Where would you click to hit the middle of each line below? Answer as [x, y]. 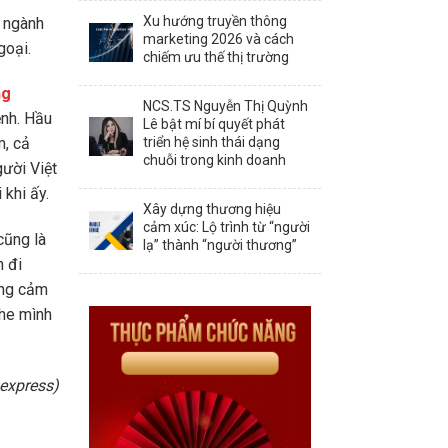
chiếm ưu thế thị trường [215, 56]
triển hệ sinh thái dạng [211, 141]
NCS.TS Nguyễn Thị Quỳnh [225, 105]
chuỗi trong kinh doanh [214, 159]
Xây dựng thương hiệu [211, 208]
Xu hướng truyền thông [214, 20]
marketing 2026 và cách [218, 38]
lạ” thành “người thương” [219, 244]
